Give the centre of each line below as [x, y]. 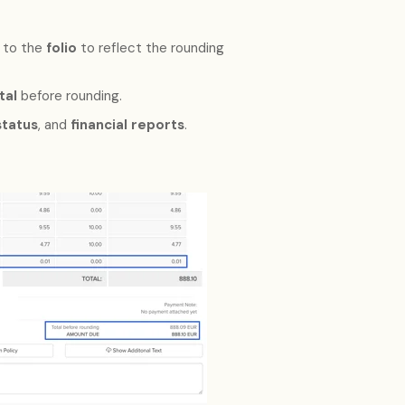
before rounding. [69, 95]
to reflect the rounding [150, 47]
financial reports [127, 125]
